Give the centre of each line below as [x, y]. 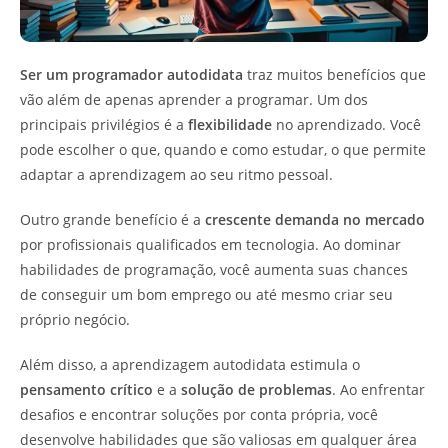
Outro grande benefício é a [112, 220]
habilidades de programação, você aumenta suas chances [214, 270]
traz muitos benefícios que [334, 75]
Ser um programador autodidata [131, 75]
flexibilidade [230, 125]
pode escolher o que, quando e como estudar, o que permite [223, 150]
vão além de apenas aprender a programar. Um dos [194, 100]
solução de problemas [256, 390]
